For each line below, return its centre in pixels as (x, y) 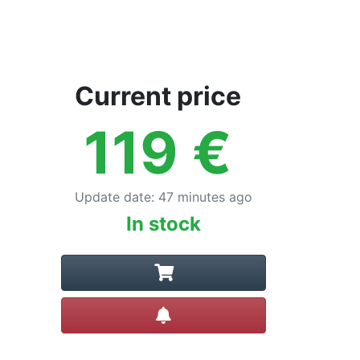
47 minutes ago (205, 197)
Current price (157, 96)
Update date (113, 197)
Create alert (207, 312)
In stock (164, 224)
